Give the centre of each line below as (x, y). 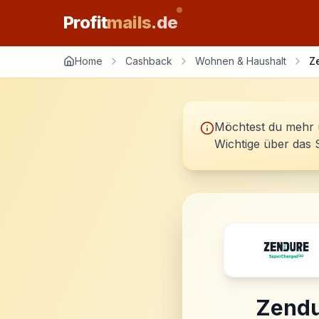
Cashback (149, 61)
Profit (85, 22)
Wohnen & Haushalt (241, 61)
